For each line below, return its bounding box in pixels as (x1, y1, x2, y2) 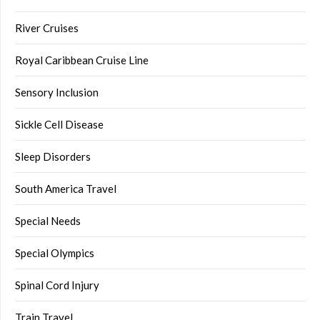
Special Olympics (15, 246, 94, 260)
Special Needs (15, 214, 81, 228)
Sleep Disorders (15, 150, 91, 164)
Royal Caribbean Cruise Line (15, 54, 149, 67)
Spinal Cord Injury (15, 279, 99, 292)
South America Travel (15, 182, 116, 196)
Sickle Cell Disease (15, 118, 104, 131)
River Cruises (15, 21, 79, 35)
